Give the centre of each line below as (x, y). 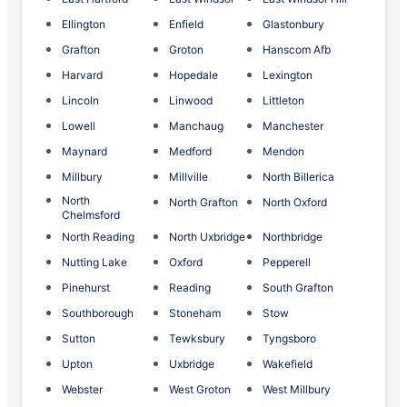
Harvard (82, 75)
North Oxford (295, 203)
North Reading (98, 237)
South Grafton (298, 288)
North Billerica (299, 177)
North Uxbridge (207, 237)
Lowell (79, 126)
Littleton (284, 101)
